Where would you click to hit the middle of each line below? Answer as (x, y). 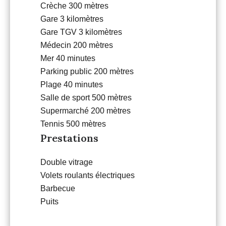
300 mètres (89, 6)
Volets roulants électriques (88, 176)
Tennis (53, 124)
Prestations (69, 138)
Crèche (54, 6)
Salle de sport (66, 98)
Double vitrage (67, 162)
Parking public (67, 72)
